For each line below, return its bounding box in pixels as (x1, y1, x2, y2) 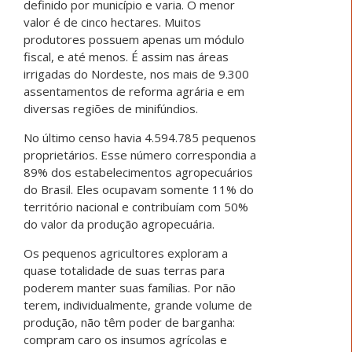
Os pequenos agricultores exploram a (24, 245, 228, 262)
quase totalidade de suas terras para (24, 262, 225, 279)
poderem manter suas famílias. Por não (24, 280, 236, 296)
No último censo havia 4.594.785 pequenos (24, 130, 256, 146)
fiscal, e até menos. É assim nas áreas (24, 49, 229, 65)
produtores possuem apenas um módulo (24, 31, 244, 48)
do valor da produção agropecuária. (24, 216, 214, 233)
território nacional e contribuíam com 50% (24, 199, 248, 215)
